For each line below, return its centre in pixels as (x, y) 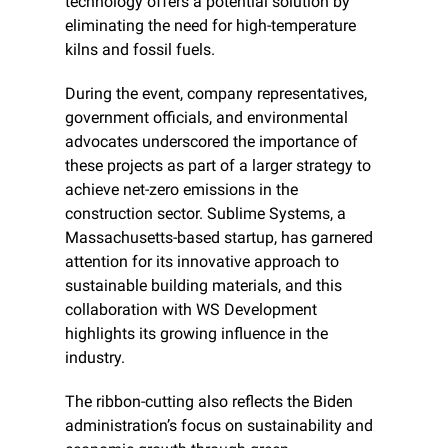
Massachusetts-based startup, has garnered (219, 238)
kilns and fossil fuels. (140, 50)
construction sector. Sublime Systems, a (205, 214)
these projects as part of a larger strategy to (218, 166)
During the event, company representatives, (216, 94)
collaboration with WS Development (191, 310)
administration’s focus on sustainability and (219, 426)
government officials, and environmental (206, 118)
